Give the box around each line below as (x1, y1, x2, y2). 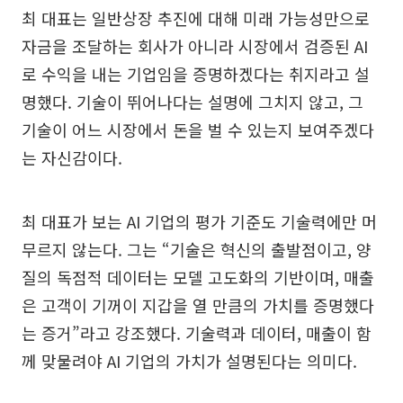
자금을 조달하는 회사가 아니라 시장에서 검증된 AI (22, 34, 368, 58)
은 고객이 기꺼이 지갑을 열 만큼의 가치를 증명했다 (22, 293, 374, 318)
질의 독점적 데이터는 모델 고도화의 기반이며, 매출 (22, 265, 374, 290)
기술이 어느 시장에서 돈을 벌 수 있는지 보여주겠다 (22, 118, 374, 142)
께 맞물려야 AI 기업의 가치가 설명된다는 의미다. (22, 349, 357, 373)
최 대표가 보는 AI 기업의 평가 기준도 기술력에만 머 (22, 210, 377, 234)
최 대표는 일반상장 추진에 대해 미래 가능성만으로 (22, 6, 370, 31)
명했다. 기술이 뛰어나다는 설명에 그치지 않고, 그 (22, 90, 363, 114)
